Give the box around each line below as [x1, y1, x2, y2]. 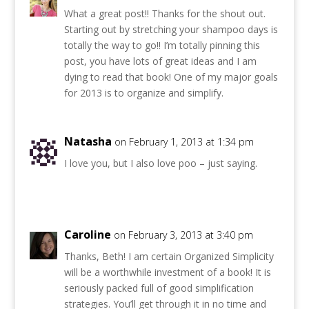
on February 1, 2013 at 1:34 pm [114, 135, 254, 149]
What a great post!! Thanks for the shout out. [63, 7, 266, 21]
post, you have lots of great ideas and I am [63, 54, 257, 68]
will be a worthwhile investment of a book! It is [63, 266, 271, 279]
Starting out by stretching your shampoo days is [63, 23, 278, 37]
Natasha [63, 134, 112, 150]
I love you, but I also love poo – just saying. [63, 157, 257, 170]
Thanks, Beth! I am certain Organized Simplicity [63, 250, 274, 263]
